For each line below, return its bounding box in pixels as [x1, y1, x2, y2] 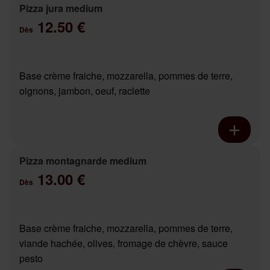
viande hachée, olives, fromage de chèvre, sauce [19, 236, 228, 251]
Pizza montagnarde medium [19, 154, 146, 168]
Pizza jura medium [19, 1, 102, 16]
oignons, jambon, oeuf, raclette [19, 84, 150, 98]
